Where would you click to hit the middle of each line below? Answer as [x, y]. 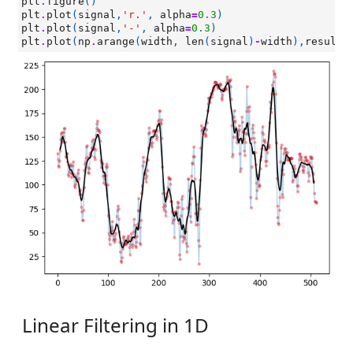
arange [116, 41]
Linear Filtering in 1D [115, 325]
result [324, 41]
